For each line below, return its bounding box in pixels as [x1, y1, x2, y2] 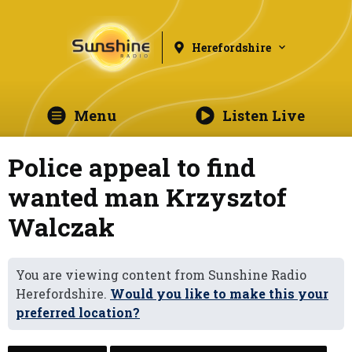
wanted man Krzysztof [8, 180, 287, 214]
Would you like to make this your [110, 285, 328, 302]
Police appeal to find [8, 150, 255, 184]
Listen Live [222, 106, 305, 125]
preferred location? [16, 304, 140, 321]
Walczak [8, 210, 115, 244]
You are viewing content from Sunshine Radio [16, 266, 306, 283]
